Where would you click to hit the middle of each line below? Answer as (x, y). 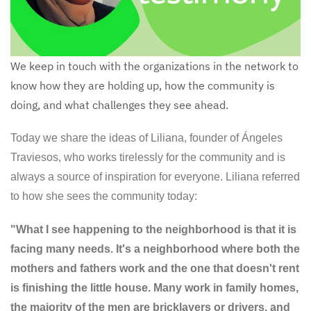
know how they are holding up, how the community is (143, 85)
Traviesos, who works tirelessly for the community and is (148, 157)
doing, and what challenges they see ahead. (119, 105)
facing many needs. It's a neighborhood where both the (155, 249)
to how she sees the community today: (104, 196)
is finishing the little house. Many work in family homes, (154, 288)
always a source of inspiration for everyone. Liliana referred (155, 177)
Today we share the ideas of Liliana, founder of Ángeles (146, 138)
